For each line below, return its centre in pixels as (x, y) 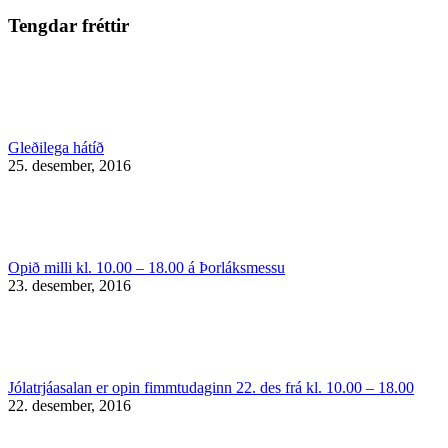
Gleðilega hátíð (56, 148)
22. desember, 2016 (69, 406)
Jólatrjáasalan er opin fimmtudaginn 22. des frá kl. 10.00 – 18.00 (211, 388)
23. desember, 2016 (69, 286)
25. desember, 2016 (69, 166)
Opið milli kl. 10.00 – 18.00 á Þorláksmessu (146, 268)
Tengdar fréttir (68, 25)
